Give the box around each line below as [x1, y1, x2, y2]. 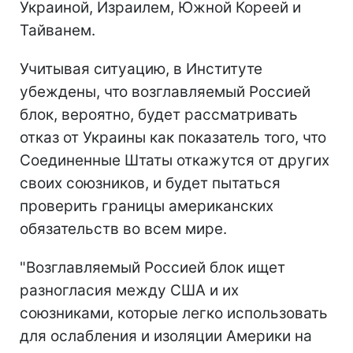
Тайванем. [20, 21, 95, 40]
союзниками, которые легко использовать [20, 304, 328, 323]
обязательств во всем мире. [20, 220, 227, 239]
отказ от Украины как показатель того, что [20, 128, 326, 147]
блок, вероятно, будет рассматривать [20, 106, 298, 124]
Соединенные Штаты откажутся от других [20, 151, 329, 170]
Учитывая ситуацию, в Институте [20, 60, 262, 79]
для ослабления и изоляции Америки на [20, 327, 312, 346]
